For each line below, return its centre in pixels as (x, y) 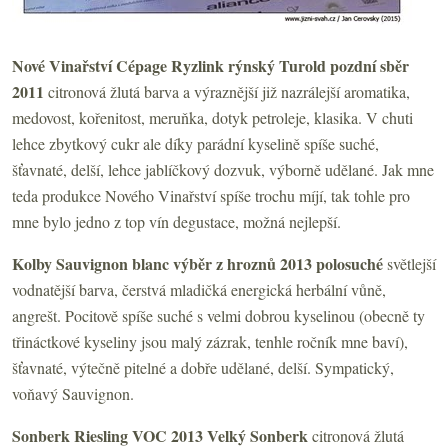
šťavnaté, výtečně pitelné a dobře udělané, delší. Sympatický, (203, 367)
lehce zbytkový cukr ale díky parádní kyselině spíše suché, (195, 143)
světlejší (411, 263)
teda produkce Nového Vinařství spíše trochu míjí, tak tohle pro (211, 195)
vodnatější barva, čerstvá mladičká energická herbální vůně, (199, 289)
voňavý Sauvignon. (73, 393)
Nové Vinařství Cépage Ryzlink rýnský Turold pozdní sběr (210, 65)
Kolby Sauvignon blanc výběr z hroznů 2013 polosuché (199, 263)
